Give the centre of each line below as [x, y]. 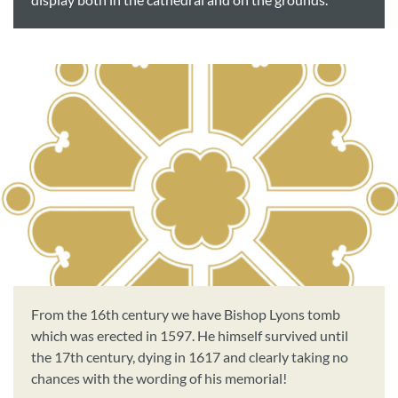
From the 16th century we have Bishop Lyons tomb [186, 314]
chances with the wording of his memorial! [159, 378]
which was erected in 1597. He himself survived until [190, 336]
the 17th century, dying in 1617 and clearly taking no [190, 357]
